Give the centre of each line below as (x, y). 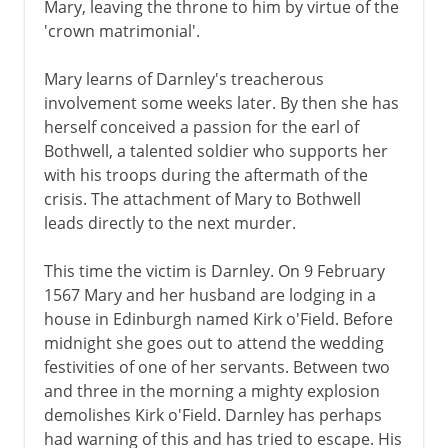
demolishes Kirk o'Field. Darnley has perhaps (212, 414)
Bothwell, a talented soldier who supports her (215, 150)
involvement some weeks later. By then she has (221, 102)
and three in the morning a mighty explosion (211, 390)
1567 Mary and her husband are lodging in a (209, 294)
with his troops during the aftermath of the (205, 174)
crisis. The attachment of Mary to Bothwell (202, 198)
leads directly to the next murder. (169, 222)
